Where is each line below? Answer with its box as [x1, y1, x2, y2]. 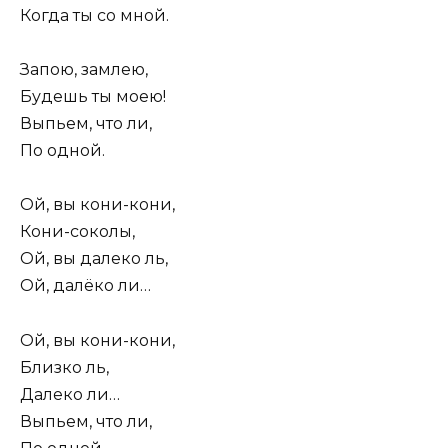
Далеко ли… [20, 384, 120, 404]
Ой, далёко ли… [20, 276, 151, 296]
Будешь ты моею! [20, 87, 166, 107]
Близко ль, [20, 357, 109, 377]
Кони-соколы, [20, 222, 135, 242]
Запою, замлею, [20, 60, 148, 80]
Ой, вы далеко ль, [20, 249, 168, 269]
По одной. [20, 141, 105, 161]
